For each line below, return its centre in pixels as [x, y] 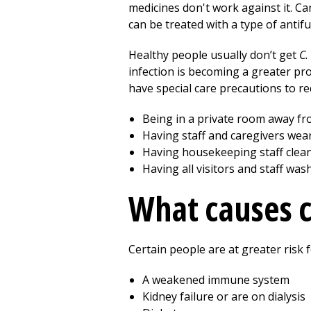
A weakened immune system [216, 280]
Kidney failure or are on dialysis [224, 296]
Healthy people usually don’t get [214, 55]
